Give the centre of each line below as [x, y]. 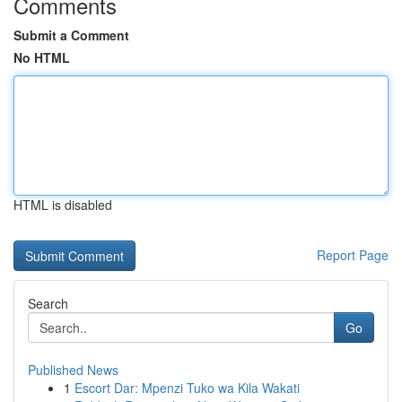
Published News [73, 370]
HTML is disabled [63, 205]
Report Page [353, 255]
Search [48, 303]
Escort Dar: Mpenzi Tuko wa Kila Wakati [187, 388]
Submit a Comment [71, 35]
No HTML [42, 57]
